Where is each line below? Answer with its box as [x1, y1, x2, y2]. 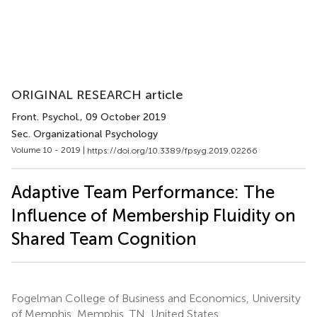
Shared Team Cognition [11, 228, 197, 249]
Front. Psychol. [11, 111, 80, 123]
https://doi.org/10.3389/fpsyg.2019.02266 [87, 145, 258, 156]
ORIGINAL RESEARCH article [11, 87, 183, 103]
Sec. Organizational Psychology [11, 128, 158, 140]
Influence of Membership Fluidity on [11, 204, 296, 226]
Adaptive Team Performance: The [11, 181, 275, 202]
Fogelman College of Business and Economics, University [11, 291, 301, 305]
